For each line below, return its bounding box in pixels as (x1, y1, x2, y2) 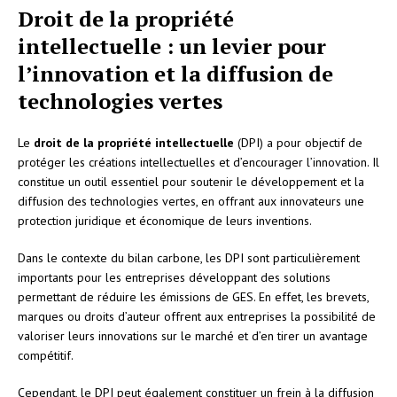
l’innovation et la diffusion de (18, 58, 333, 88)
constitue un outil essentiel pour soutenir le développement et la (18, 173, 364, 190)
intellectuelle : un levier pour (18, 31, 326, 60)
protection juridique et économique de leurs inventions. (18, 212, 312, 229)
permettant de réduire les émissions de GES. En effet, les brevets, (18, 288, 369, 305)
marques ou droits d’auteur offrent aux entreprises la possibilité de (18, 307, 376, 324)
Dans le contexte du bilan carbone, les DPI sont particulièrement (18, 249, 360, 266)
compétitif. (18, 346, 74, 363)
